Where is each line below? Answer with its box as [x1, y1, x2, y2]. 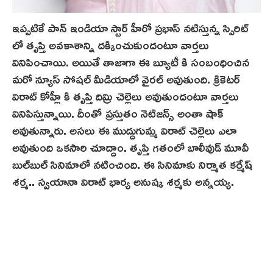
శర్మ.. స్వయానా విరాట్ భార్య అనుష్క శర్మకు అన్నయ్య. [12, 169, 234, 193]
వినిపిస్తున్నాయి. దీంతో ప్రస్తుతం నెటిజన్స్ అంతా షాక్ [12, 101, 224, 124]
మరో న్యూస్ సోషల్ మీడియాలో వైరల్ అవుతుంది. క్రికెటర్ [12, 66, 240, 90]
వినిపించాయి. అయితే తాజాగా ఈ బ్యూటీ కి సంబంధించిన [12, 49, 249, 73]
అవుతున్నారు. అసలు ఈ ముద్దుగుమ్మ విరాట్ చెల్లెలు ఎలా [12, 118, 236, 141]
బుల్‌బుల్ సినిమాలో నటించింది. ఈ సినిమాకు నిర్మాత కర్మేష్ [12, 152, 252, 175]
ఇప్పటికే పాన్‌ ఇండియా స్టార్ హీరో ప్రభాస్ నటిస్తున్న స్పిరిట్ [12, 15, 249, 39]
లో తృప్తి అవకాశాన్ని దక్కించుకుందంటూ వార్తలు [12, 32, 209, 56]
